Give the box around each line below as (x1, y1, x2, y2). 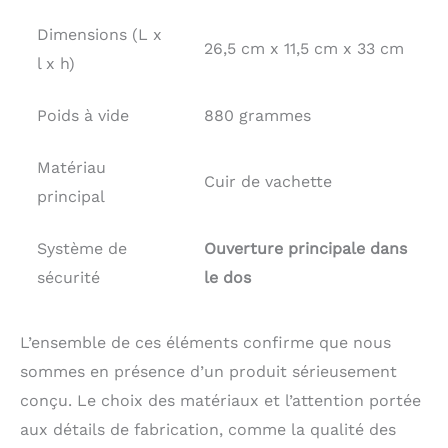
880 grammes (204, 105, 311, 125)
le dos (204, 267, 251, 287)
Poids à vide (37, 105, 129, 125)
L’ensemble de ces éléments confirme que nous (20, 332, 391, 352)
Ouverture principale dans (204, 238, 407, 258)
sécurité (37, 267, 100, 287)
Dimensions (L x (37, 24, 162, 44)
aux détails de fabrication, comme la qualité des (20, 419, 396, 439)
